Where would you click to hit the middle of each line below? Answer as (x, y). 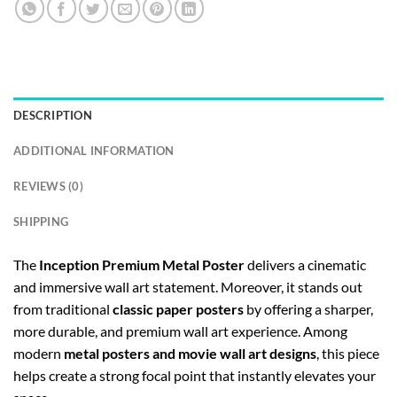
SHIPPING (41, 221)
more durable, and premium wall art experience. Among (180, 331)
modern (39, 353)
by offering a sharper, (308, 308)
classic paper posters (178, 308)
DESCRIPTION (53, 115)
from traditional (63, 308)
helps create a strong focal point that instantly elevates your (195, 375)
